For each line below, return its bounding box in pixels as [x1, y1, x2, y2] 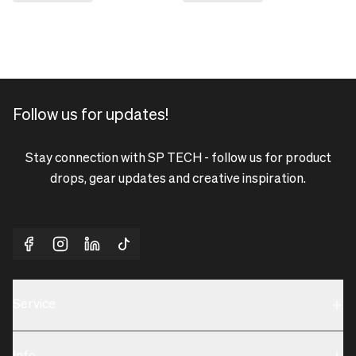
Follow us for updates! [13, 107, 168, 124]
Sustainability [13, 336, 83, 348]
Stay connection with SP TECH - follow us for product [25, 153, 331, 166]
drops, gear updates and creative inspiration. [50, 173, 306, 187]
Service [13, 299, 56, 312]
